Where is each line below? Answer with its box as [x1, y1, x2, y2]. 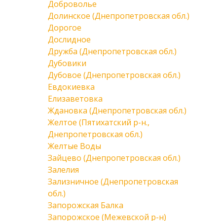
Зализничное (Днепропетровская [48, 176, 178, 187]
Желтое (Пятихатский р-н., [48, 117, 149, 128]
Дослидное [48, 34, 91, 45]
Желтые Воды [48, 141, 101, 151]
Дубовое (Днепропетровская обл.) [48, 70, 181, 80]
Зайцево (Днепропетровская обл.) [48, 152, 181, 163]
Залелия [48, 164, 79, 175]
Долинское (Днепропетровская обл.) [48, 10, 189, 21]
